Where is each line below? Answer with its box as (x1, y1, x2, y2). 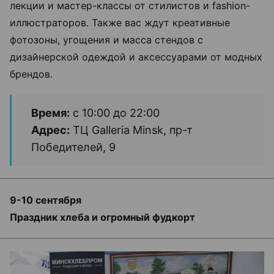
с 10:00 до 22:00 (70, 106, 160, 119)
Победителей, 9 (31, 140, 116, 154)
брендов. (10, 67, 53, 80)
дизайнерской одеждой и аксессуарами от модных (10, 50, 262, 63)
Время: (31, 106, 70, 119)
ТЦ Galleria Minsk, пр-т (70, 123, 193, 136)
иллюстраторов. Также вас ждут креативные (10, 16, 230, 29)
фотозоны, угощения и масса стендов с (10, 33, 203, 46)
